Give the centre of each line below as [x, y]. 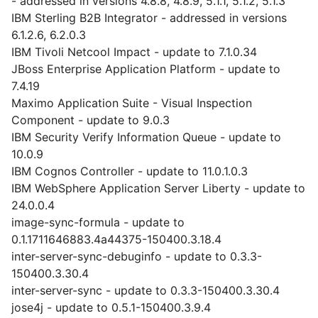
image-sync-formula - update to [98, 222]
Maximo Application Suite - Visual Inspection [132, 103]
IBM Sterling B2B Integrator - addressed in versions [149, 18]
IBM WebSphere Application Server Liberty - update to [158, 188]
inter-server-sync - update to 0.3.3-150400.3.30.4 [146, 290]
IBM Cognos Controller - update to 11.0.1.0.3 [130, 171]
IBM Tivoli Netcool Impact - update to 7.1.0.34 [134, 52]
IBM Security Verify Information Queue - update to [146, 137]
